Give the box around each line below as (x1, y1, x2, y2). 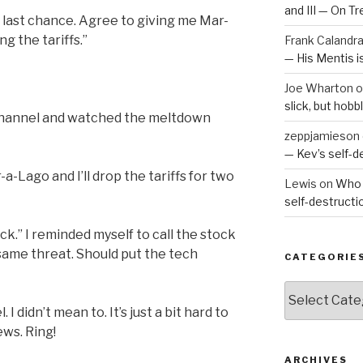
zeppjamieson (284, 128, 360, 143)
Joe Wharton (284, 80, 353, 95)
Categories (283, 281, 350, 296)
